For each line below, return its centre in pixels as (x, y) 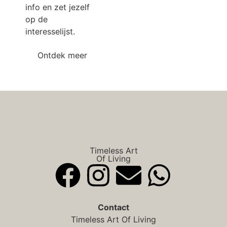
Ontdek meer (62, 55)
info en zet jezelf (58, 7)
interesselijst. (51, 32)
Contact (113, 207)
